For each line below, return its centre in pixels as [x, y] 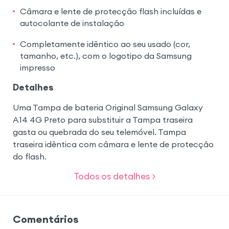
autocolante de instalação [72, 23]
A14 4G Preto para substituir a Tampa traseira [102, 119]
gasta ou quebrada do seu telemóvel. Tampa [99, 132]
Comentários [45, 219]
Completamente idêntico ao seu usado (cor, [105, 44]
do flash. [29, 156]
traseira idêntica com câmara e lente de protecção [113, 144]
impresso [37, 67]
